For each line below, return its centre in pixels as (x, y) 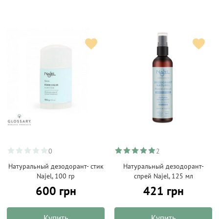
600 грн (56, 191)
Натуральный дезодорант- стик (56, 166)
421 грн (163, 191)
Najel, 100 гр (56, 176)
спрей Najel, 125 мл (163, 176)
